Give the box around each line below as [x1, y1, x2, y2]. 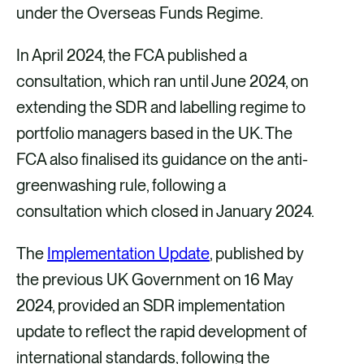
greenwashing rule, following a [16, 175, 226, 196]
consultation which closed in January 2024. [16, 201, 314, 222]
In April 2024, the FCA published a [16, 45, 247, 66]
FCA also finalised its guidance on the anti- [16, 149, 308, 170]
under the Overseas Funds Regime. [16, 3, 263, 24]
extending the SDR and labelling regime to [16, 97, 305, 118]
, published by [210, 244, 304, 264]
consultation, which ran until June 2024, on [16, 71, 309, 92]
